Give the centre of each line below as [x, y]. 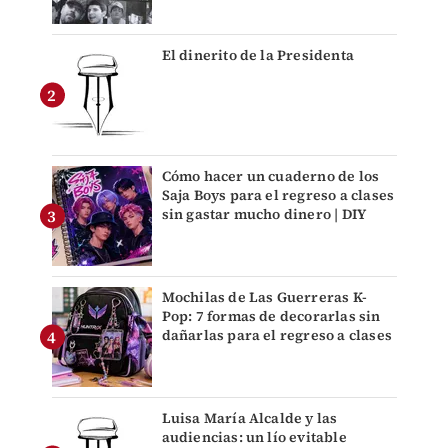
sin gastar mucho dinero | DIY [264, 214]
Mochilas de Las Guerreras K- [264, 297]
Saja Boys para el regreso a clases [278, 195]
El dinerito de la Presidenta [258, 55]
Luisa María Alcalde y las [249, 418]
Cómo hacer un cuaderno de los [270, 176]
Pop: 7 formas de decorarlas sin [271, 316]
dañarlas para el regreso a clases [277, 335]
